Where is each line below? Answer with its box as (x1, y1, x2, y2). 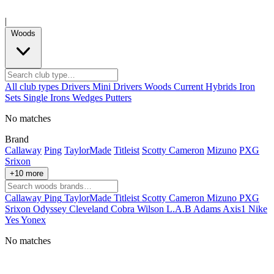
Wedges (72, 92, 103, 103)
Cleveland (69, 204, 108, 215)
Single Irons (23, 92, 70, 103)
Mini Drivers (92, 81, 142, 92)
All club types (5, 81, 59, 92)
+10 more (10, 169, 43, 179)
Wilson (137, 204, 164, 215)
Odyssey (33, 204, 67, 215)
